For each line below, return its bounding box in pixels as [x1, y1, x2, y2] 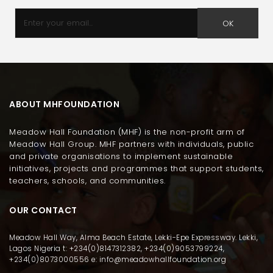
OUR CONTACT [9, 204, 77, 216]
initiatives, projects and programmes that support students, [9, 162, 264, 174]
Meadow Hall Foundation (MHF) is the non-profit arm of [9, 126, 245, 138]
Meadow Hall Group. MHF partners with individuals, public [9, 138, 253, 150]
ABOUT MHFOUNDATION [9, 97, 119, 110]
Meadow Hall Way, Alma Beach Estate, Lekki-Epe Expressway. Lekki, [9, 232, 258, 243]
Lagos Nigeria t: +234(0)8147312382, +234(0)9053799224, [9, 243, 224, 253]
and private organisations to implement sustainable [9, 150, 233, 162]
